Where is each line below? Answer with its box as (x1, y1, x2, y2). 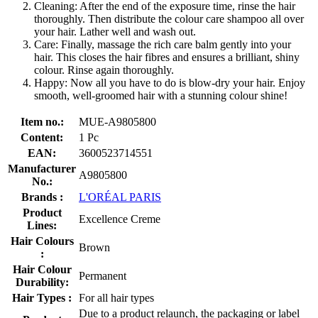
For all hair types (79, 291, 154, 304)
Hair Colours (10, 234, 74, 247)
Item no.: (20, 115, 64, 128)
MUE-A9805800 (79, 115, 156, 128)
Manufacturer (8, 162, 76, 175)
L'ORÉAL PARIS (79, 190, 161, 203)
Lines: (27, 219, 57, 231)
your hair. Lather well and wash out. (34, 25, 196, 38)
